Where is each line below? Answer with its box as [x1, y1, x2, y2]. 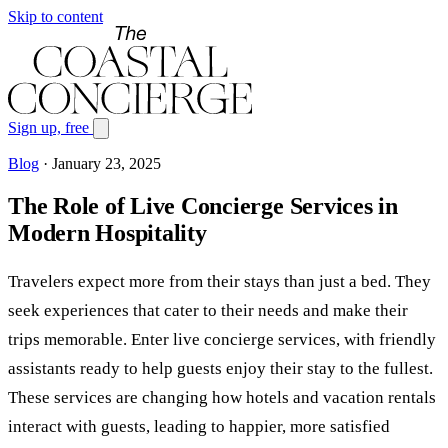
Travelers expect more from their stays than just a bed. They [8, 271, 431, 291]
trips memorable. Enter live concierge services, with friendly [8, 329, 436, 349]
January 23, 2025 [52, 155, 161, 172]
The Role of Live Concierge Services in [8, 192, 398, 219]
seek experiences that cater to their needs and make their [8, 300, 408, 320]
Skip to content [8, 8, 103, 25]
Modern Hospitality [8, 219, 207, 246]
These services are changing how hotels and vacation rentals [8, 387, 436, 407]
